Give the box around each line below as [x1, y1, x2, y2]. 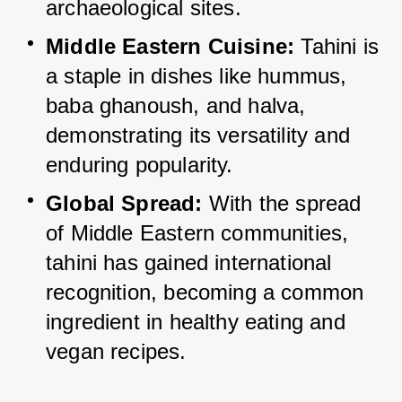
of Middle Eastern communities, [46, 221, 349, 246]
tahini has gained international [46, 250, 332, 275]
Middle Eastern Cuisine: [46, 34, 295, 59]
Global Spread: [46, 191, 203, 216]
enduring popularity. [46, 153, 233, 178]
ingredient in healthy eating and [46, 310, 345, 335]
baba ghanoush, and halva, [46, 93, 306, 118]
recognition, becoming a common [46, 280, 364, 305]
